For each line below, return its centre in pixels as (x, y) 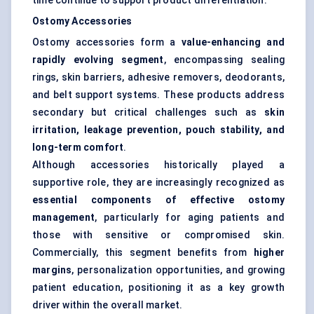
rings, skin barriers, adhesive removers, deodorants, (158, 77)
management (63, 218)
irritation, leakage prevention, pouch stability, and (158, 130)
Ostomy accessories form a (107, 42)
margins (52, 270)
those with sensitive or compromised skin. (158, 235)
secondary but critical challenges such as (149, 112)
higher (269, 253)
